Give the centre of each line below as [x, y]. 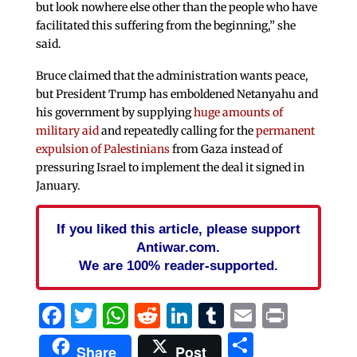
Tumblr [270, 316]
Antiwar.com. [178, 247]
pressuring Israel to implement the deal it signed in [170, 168]
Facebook [123, 316]
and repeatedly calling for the [177, 131]
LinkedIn [247, 316]
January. [58, 186]
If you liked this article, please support [178, 229]
